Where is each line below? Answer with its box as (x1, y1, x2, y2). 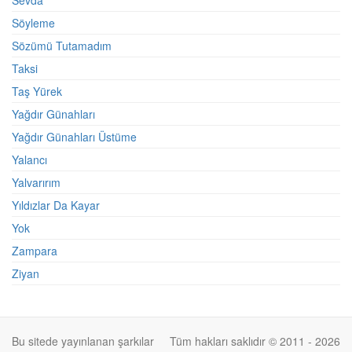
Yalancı (12, 152, 47, 167)
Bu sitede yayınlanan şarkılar (12, 333, 154, 349)
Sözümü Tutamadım (12, 38, 112, 53)
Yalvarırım (12, 174, 60, 190)
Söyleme (12, 15, 55, 31)
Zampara (12, 243, 57, 258)
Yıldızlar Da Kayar (12, 197, 100, 213)
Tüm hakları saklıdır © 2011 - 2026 (170, 333, 340, 349)
